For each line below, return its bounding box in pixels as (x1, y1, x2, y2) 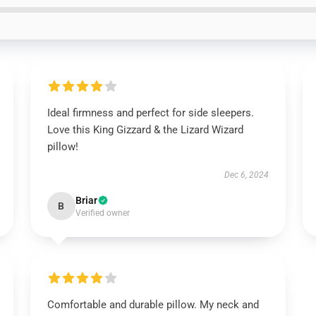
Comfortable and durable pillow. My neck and (47, 298, 259, 311)
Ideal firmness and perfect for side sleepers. (47, 107, 254, 119)
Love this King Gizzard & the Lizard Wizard (47, 123, 243, 136)
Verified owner (75, 208, 130, 218)
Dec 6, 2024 (224, 170, 269, 180)
